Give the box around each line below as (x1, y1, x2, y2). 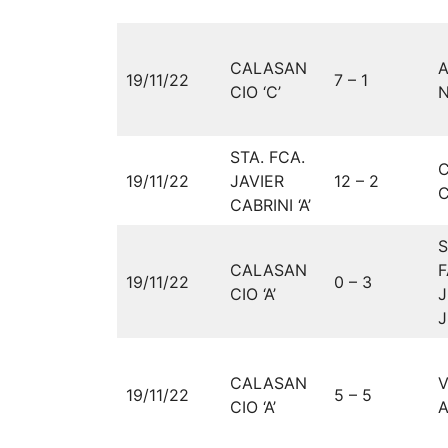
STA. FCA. (230, 146, 305, 167)
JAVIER (230, 170, 284, 191)
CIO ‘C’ (230, 81, 281, 102)
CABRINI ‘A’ (230, 194, 311, 215)
